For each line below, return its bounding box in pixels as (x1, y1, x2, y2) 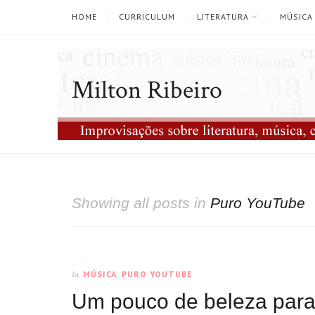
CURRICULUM (119, 11, 175, 22)
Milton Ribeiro (72, 74, 222, 107)
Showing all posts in (72, 195, 210, 211)
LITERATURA (197, 11, 249, 22)
